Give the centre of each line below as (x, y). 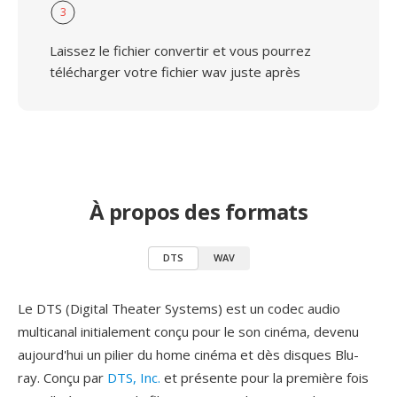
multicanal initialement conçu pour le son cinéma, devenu (188, 331)
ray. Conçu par (62, 378)
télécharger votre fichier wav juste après (175, 72)
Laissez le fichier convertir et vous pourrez (180, 51)
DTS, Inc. (134, 378)
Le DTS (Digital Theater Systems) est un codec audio (179, 308)
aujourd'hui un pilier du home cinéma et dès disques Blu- (188, 354)
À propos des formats (198, 211)
